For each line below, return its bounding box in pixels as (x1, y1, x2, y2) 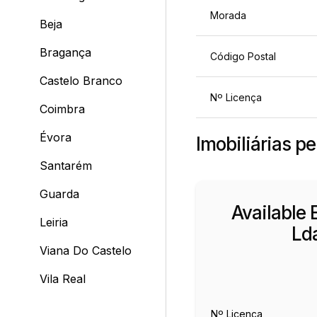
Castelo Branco (39, 74, 122, 88)
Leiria (39, 215, 68, 229)
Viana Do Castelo (39, 243, 132, 258)
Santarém (39, 158, 92, 173)
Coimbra (39, 102, 85, 116)
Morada (209, 9, 246, 22)
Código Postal (209, 50, 276, 63)
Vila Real (39, 272, 86, 286)
